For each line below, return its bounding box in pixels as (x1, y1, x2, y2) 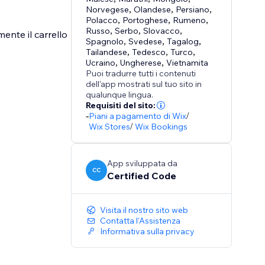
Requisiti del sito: (86, 100, 156, 111)
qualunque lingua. (86, 89, 154, 101)
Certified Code (107, 170, 177, 182)
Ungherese (120, 57, 162, 69)
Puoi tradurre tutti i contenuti (86, 68, 196, 79)
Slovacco (143, 25, 180, 37)
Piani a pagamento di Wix (89, 111, 187, 122)
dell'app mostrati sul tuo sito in (86, 79, 202, 90)
